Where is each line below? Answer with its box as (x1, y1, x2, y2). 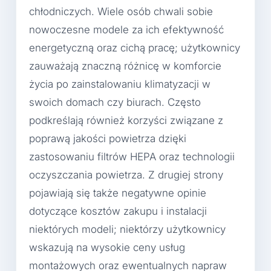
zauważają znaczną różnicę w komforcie (29, 60, 221, 73)
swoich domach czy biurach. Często (29, 96, 201, 109)
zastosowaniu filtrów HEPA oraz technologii (29, 151, 235, 163)
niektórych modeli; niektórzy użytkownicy (29, 223, 226, 236)
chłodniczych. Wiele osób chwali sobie (29, 5, 213, 18)
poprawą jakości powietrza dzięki (29, 132, 186, 145)
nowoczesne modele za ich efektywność (29, 24, 224, 36)
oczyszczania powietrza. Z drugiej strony (29, 169, 223, 181)
